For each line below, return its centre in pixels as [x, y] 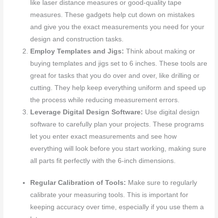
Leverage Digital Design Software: [87, 112]
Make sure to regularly [162, 183]
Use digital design [172, 112]
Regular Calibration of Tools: [78, 183]
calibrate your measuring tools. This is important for [109, 195]
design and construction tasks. [77, 39]
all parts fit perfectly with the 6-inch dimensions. [103, 161]
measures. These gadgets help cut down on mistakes [113, 15]
